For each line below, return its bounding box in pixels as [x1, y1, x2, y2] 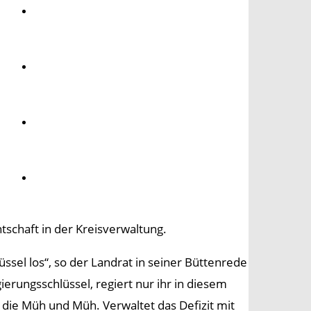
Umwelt [40, 5, 78, 17]
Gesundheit [40, 60, 101, 72]
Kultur [40, 116, 72, 128]
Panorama [40, 171, 94, 183]
